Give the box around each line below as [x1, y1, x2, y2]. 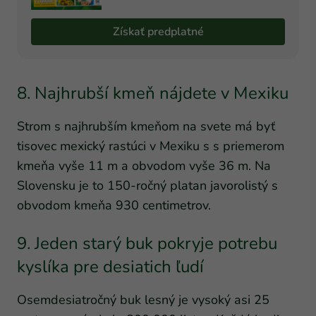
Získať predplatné [112, 23, 204, 39]
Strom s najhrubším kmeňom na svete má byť [17, 117, 275, 135]
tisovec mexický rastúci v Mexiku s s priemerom [17, 137, 284, 154]
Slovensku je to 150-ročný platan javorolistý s [17, 176, 278, 194]
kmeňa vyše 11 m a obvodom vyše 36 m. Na [17, 157, 271, 174]
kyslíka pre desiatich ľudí [17, 255, 204, 278]
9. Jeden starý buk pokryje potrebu [17, 231, 277, 255]
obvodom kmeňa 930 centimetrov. [17, 196, 211, 214]
